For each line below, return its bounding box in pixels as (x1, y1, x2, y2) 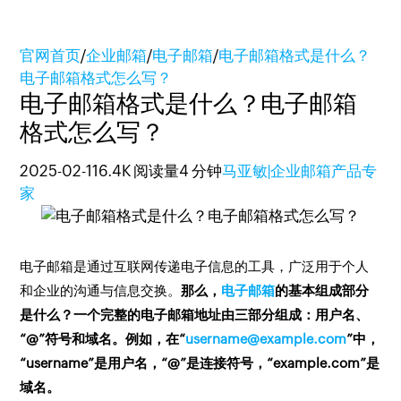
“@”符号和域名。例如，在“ (20, 331, 186, 346)
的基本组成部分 (275, 283, 370, 298)
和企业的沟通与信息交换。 (20, 283, 182, 298)
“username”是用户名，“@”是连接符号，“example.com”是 (20, 355, 380, 371)
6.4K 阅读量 (98, 162, 180, 180)
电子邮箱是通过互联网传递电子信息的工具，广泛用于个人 (20, 259, 370, 274)
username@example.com (185, 331, 347, 346)
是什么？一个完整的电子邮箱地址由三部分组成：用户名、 (20, 307, 370, 322)
